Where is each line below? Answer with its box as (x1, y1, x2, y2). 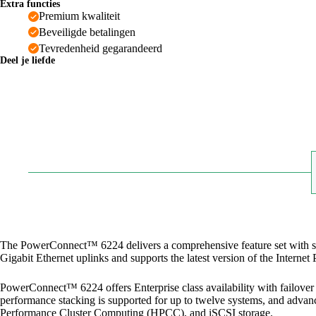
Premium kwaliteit (39, 10, 120, 23)
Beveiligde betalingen (39, 25, 135, 38)
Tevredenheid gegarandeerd (39, 42, 162, 54)
